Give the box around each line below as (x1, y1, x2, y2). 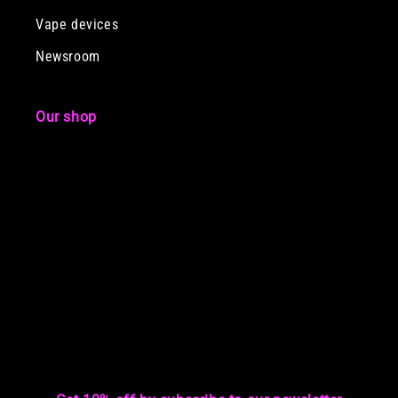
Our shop (36, 108, 97, 125)
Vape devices (36, 16, 119, 33)
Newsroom (36, 48, 100, 65)
